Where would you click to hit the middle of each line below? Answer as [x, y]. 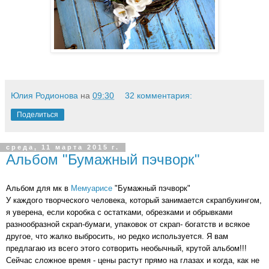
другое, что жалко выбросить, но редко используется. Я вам [117, 237]
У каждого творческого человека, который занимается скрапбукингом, [134, 201]
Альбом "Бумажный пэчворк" [103, 159]
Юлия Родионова [44, 95]
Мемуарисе [92, 189]
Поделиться [38, 114]
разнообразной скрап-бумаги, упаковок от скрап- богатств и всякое [128, 225]
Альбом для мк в [38, 189]
